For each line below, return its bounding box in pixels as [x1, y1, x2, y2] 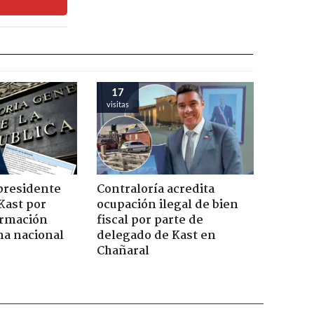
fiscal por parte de [96, 210, 203, 230]
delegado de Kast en [96, 226, 216, 245]
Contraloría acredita [96, 179, 214, 199]
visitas [106, 99, 129, 109]
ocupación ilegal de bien [96, 195, 238, 214]
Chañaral [96, 241, 149, 261]
